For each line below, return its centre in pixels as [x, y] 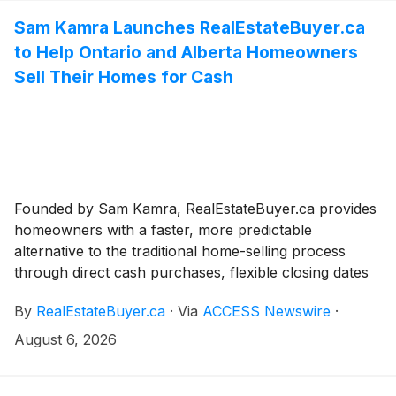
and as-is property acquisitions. [118, 294]
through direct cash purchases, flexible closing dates [191, 273]
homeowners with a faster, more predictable [163, 230]
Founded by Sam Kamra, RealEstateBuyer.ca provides [195, 209]
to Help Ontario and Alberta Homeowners [186, 52]
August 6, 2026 [65, 340]
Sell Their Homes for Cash [124, 76]
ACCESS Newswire [267, 312]
